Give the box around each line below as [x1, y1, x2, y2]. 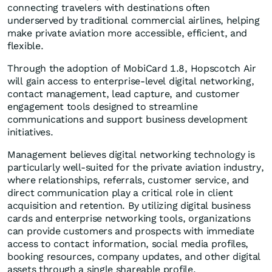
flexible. [7, 40, 44, 52]
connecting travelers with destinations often [7, 2, 210, 14]
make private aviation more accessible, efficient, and [7, 27, 248, 39]
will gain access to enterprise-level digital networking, [7, 75, 254, 87]
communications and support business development [7, 114, 248, 126]
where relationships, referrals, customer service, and [7, 174, 250, 186]
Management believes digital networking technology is [7, 149, 255, 161]
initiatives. [7, 126, 53, 138]
